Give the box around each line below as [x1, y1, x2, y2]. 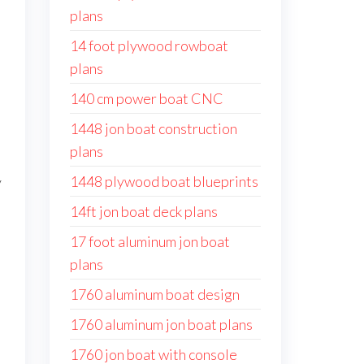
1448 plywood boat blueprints [70, 172, 258, 190]
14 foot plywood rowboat [70, 37, 228, 54]
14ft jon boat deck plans [70, 202, 218, 220]
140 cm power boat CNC [70, 89, 223, 107]
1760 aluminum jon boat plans [70, 315, 253, 333]
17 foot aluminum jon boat [70, 232, 230, 250]
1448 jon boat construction [70, 119, 237, 137]
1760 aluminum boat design [70, 285, 240, 303]
